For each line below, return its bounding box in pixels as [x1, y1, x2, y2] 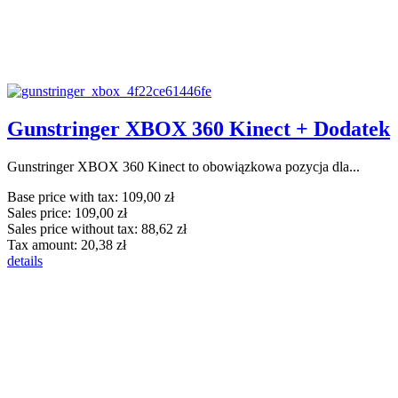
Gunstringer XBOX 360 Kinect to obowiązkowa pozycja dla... [7, 158, 360, 174]
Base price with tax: [7, 188, 122, 204]
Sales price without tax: [7, 220, 141, 236]
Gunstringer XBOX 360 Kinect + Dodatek [7, 116, 390, 140]
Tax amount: [7, 236, 81, 252]
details [7, 252, 43, 268]
